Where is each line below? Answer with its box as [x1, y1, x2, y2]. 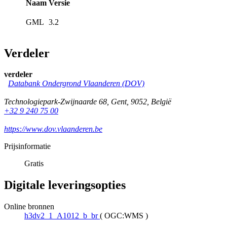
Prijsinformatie [4, 142, 51, 151]
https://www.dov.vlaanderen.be [4, 125, 102, 134]
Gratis [24, 159, 44, 168]
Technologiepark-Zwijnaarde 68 [4, 97, 107, 106]
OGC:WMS [104, 211, 143, 220]
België [151, 97, 171, 106]
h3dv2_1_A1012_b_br [24, 211, 98, 220]
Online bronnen [4, 202, 54, 211]
